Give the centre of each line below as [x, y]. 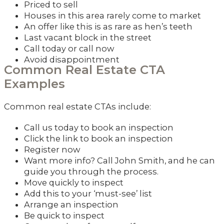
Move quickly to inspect [74, 183]
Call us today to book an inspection [99, 128]
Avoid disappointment [72, 59]
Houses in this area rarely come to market [112, 15]
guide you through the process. [91, 172]
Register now [52, 150]
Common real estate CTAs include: [77, 107]
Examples [34, 84]
